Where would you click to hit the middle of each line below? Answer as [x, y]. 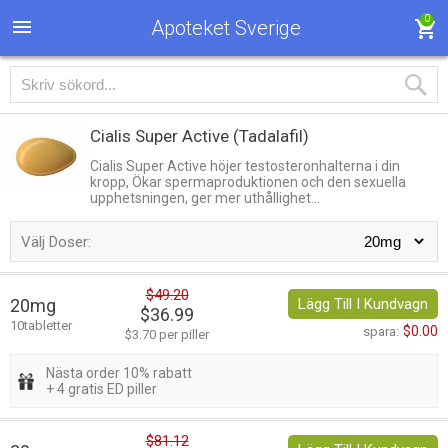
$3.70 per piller [167, 335]
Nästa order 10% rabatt [119, 373]
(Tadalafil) [271, 136]
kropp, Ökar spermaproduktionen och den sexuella [248, 182]
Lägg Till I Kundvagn [363, 304]
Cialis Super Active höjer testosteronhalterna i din [245, 166]
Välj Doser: [56, 242]
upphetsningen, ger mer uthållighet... [205, 198]
